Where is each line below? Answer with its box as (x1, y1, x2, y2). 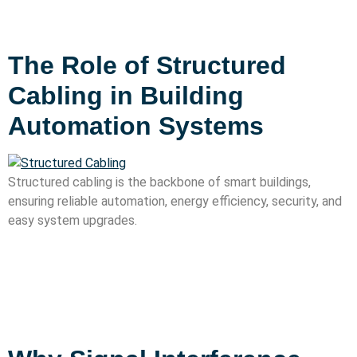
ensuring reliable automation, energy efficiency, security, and (8, 194, 342, 210)
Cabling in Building (8, 81, 244, 111)
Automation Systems (8, 112, 264, 141)
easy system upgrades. (8, 213, 137, 229)
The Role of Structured (8, 51, 286, 80)
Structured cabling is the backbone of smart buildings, (8, 175, 311, 190)
